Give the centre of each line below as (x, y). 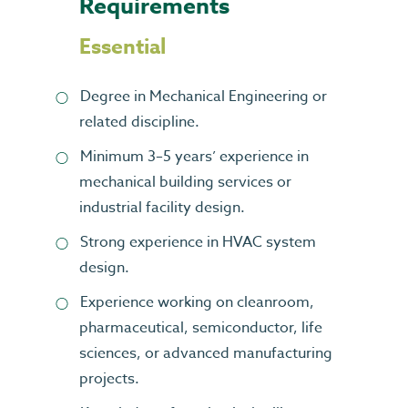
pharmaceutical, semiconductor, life (201, 328)
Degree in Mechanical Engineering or (204, 97)
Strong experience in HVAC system (198, 242)
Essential (122, 47)
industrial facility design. (162, 208)
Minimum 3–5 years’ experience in (194, 157)
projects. (109, 379)
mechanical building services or (185, 182)
